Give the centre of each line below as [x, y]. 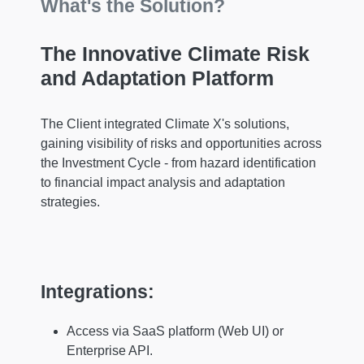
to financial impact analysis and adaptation [163, 183]
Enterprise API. [110, 351]
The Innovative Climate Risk [175, 54]
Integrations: [97, 291]
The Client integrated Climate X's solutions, [165, 124]
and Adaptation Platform [157, 78]
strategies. [70, 202]
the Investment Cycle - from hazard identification [178, 163]
